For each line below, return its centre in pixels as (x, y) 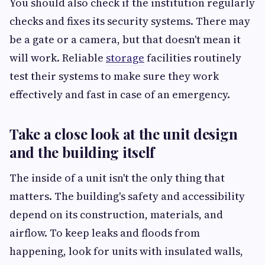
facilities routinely (193, 58)
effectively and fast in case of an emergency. (121, 94)
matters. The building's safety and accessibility (127, 196)
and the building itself (82, 152)
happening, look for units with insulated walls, (126, 251)
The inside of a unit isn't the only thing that (117, 178)
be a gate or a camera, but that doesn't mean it (125, 39)
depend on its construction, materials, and (116, 214)
